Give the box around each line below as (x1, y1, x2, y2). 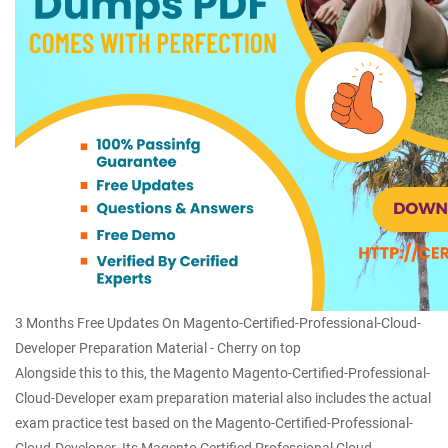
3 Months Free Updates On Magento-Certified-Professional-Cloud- (15, 315, 421, 331)
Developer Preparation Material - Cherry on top (15, 340, 301, 356)
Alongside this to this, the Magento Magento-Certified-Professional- (15, 365, 430, 381)
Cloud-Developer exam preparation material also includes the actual (15, 390, 431, 406)
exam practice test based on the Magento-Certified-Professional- (15, 415, 413, 431)
